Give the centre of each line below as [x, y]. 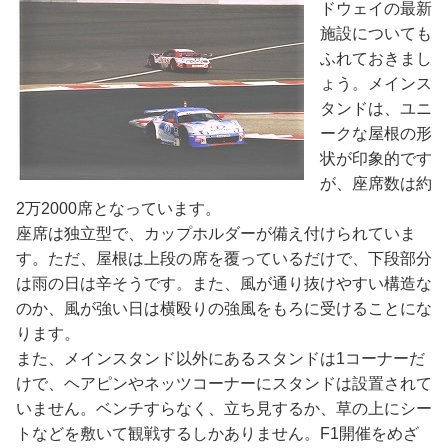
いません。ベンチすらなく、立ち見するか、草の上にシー [224, 409]
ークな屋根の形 [376, 134]
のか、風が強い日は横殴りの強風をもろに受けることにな [224, 309]
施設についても [376, 34]
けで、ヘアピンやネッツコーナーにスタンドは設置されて [224, 384]
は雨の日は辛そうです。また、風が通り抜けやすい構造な [224, 284]
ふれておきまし [376, 59]
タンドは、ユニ [376, 109]
